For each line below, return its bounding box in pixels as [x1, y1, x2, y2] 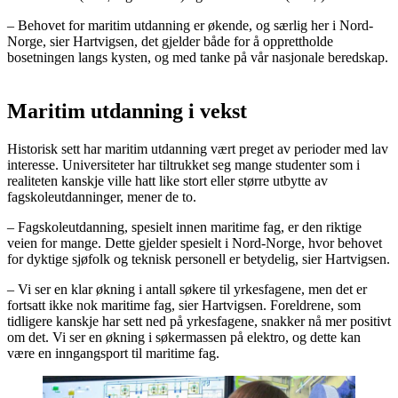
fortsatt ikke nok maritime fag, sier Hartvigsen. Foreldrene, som [7, 297, 361, 313]
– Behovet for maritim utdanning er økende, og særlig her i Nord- [7, 17, 373, 33]
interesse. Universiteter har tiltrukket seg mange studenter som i [7, 156, 360, 172]
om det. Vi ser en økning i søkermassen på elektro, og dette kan [7, 329, 361, 345]
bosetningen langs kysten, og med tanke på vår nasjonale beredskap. [7, 49, 388, 65]
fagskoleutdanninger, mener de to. [7, 188, 196, 204]
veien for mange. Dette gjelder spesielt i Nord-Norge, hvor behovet [7, 235, 382, 251]
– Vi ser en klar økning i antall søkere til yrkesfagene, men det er [7, 281, 367, 297]
